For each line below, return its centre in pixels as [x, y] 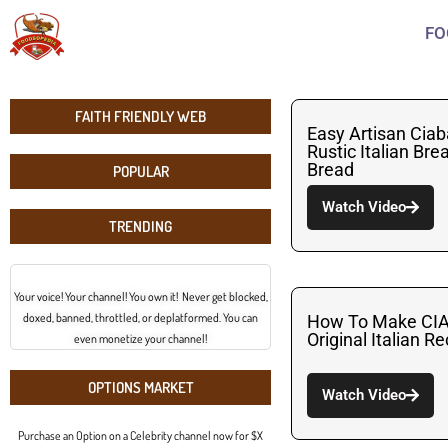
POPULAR [140, 171]
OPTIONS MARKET [140, 387]
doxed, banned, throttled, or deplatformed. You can [141, 317]
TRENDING [141, 226]
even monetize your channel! [141, 338]
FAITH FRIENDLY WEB [141, 116]
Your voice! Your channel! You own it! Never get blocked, [140, 296]
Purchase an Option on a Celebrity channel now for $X [141, 435]
